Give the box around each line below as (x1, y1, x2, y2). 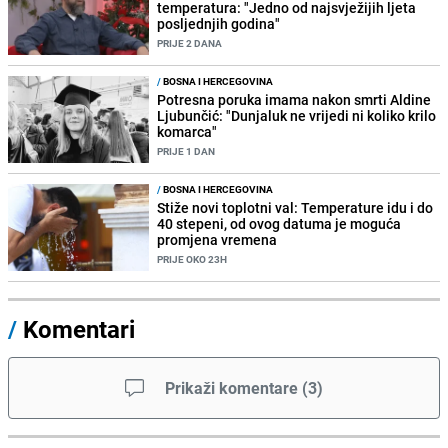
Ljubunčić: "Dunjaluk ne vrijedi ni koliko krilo (157, 105, 437, 125)
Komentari (23, 313, 135, 346)
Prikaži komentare (165, 377, 298, 400)
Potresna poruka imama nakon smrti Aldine (157, 89, 432, 109)
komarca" (157, 121, 218, 141)
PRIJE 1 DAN (157, 143, 216, 158)
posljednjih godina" (157, 13, 281, 33)
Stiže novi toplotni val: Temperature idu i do (157, 198, 434, 218)
